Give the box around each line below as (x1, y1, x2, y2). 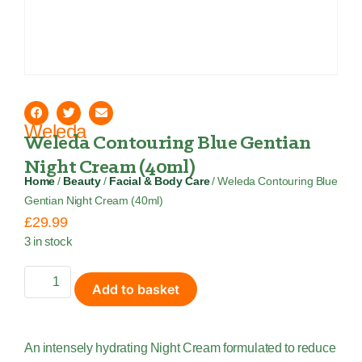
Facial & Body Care (109, 175, 210, 187)
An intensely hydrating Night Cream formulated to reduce (24, 341, 336, 356)
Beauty (63, 175, 102, 187)
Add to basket (92, 281, 180, 298)
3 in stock (24, 234, 73, 248)
